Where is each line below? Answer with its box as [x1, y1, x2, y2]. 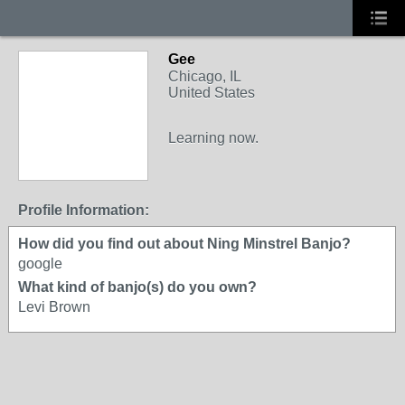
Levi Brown [18, 299, 90, 315]
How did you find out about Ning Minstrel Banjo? [18, 236, 351, 251]
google [18, 256, 62, 271]
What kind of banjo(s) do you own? [18, 279, 257, 295]
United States [168, 85, 255, 100]
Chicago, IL [168, 69, 241, 84]
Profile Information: [18, 202, 149, 218]
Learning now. [168, 130, 259, 146]
